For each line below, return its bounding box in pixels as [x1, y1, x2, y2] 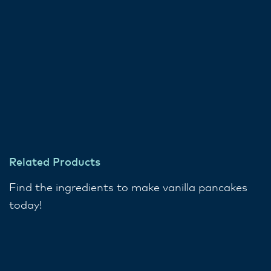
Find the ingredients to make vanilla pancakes [9, 183, 247, 194]
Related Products [9, 157, 100, 168]
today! [9, 200, 42, 211]
